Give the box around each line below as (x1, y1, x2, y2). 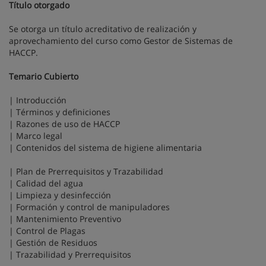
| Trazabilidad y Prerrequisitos (9, 249, 131, 260)
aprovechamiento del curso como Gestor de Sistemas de (9, 35, 233, 46)
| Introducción (9, 94, 66, 106)
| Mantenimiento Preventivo (9, 213, 121, 224)
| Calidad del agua (9, 178, 83, 189)
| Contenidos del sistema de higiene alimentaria (9, 142, 202, 153)
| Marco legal (9, 130, 62, 141)
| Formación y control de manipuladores (9, 201, 170, 213)
